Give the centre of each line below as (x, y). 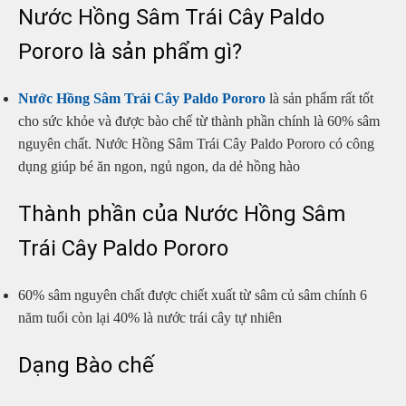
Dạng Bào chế (89, 365)
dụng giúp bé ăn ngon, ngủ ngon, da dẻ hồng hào (159, 167)
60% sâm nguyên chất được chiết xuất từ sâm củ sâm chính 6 (193, 295)
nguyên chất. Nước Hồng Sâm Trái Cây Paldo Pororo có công (196, 144)
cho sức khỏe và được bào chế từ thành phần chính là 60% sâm (199, 121)
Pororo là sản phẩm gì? (130, 52)
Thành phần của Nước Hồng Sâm (182, 213)
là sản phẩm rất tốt (319, 99)
